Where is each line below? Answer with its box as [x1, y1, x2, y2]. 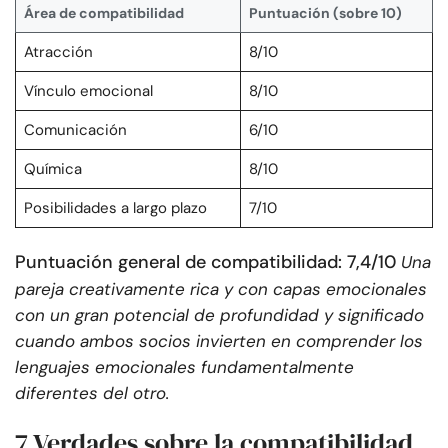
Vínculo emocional [24, 81, 153, 102]
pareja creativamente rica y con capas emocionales [15, 278, 427, 301]
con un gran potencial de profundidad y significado [15, 304, 424, 327]
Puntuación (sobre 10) [249, 4, 402, 23]
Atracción [24, 42, 93, 63]
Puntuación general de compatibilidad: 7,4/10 [15, 250, 396, 275]
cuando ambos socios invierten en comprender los [15, 330, 423, 353]
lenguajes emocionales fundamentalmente [15, 356, 354, 379]
